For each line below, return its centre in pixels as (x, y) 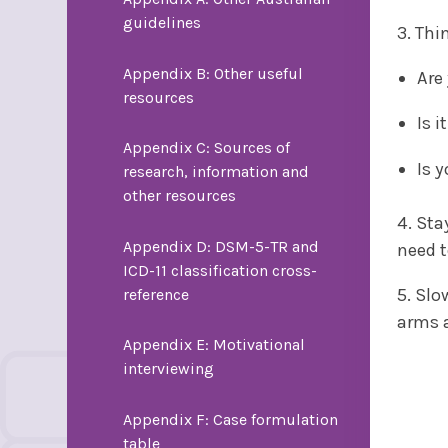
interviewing (168, 369)
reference (155, 294)
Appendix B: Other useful (212, 73)
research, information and (215, 172)
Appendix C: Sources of (206, 148)
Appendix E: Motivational (213, 345)
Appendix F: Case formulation (230, 419)
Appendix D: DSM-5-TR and (220, 246)
